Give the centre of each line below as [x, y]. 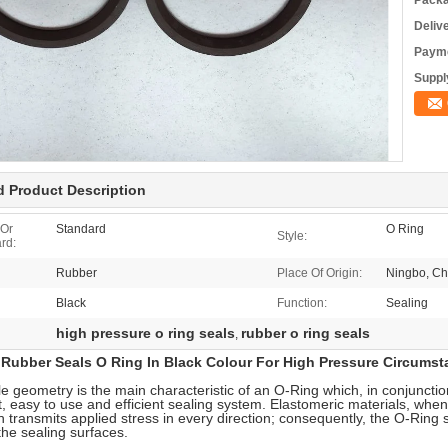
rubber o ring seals [305, 333]
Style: [292, 236]
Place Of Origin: [319, 273]
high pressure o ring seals [145, 333]
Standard [81, 229]
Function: [302, 303]
